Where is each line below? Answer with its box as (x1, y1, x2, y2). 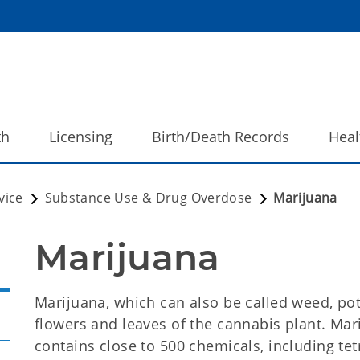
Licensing (49, 127, 112, 146)
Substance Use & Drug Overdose (44, 189, 252, 207)
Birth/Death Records (152, 127, 289, 146)
